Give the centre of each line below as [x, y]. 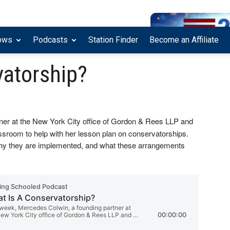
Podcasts [50, 40]
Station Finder [113, 40]
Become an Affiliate [184, 40]
